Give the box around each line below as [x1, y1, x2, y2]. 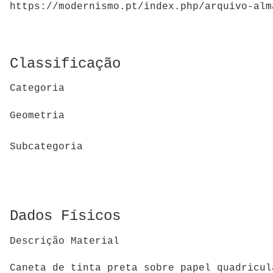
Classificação [10, 55, 121, 72]
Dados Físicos [10, 208, 121, 225]
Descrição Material [10, 235, 119, 247]
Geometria [10, 110, 65, 122]
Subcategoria [10, 141, 83, 152]
